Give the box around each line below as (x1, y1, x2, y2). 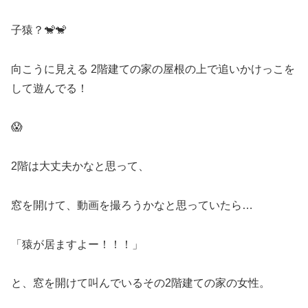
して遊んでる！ (11, 82, 88, 94)
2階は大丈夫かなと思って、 (11, 160, 149, 173)
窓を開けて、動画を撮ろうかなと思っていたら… (11, 199, 253, 211)
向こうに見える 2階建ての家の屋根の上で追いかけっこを (11, 63, 295, 75)
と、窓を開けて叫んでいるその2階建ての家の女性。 (11, 277, 270, 289)
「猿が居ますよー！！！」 (11, 238, 143, 250)
